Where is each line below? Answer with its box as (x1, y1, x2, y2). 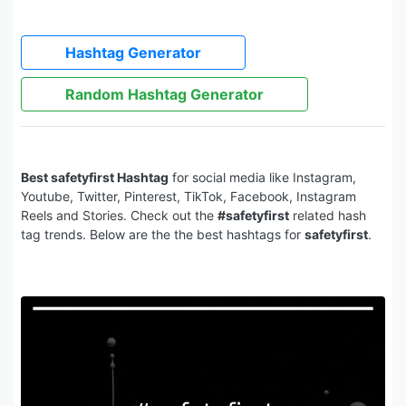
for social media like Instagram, (169, 169, 356, 185)
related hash (289, 208, 366, 223)
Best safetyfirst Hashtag (21, 169, 169, 185)
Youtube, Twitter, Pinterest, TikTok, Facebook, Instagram (21, 188, 356, 204)
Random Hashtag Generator (65, 85, 264, 103)
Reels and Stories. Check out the (21, 208, 217, 223)
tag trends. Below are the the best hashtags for (21, 227, 304, 242)
